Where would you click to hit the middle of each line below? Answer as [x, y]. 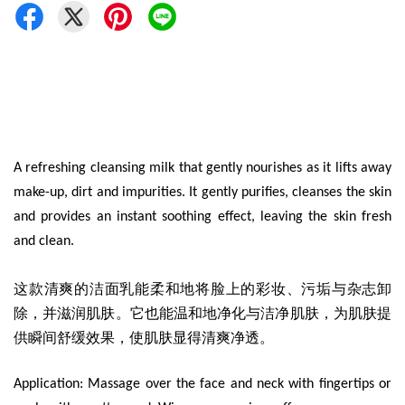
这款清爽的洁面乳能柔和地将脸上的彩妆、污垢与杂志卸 [202, 289]
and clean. [46, 241]
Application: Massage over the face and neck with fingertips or [202, 384]
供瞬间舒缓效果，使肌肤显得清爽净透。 [146, 338]
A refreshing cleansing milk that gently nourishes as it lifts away [202, 168]
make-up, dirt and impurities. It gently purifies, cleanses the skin [202, 193]
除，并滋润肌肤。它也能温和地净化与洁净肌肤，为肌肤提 [202, 313]
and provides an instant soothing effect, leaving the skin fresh [202, 217]
